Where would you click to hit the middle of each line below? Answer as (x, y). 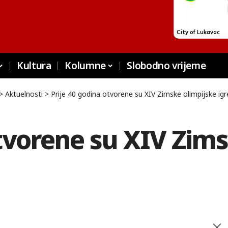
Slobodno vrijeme (166, 66)
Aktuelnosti (24, 94)
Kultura (34, 66)
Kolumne (85, 66)
